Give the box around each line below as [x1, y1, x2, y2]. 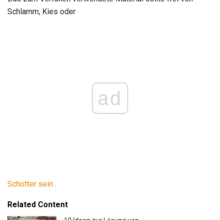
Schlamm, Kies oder [7, 7, 76, 17]
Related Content [7, 200, 68, 210]
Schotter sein [7, 179, 53, 189]
